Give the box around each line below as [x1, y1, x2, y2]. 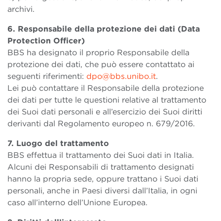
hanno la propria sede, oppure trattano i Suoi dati [7, 174, 198, 184]
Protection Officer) [7, 36, 85, 46]
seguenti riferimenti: [7, 72, 86, 81]
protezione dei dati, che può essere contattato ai [7, 60, 194, 70]
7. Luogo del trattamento [7, 139, 109, 148]
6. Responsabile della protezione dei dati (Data [7, 24, 200, 34]
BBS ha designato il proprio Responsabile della [7, 48, 189, 58]
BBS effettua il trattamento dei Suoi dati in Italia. [7, 150, 194, 160]
